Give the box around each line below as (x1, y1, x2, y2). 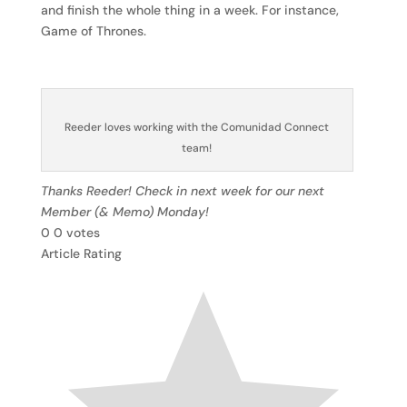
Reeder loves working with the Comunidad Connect (65, 120, 330, 134)
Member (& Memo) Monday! (40, 203, 213, 220)
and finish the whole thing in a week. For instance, (40, 2, 339, 18)
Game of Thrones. (40, 23, 146, 39)
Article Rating (40, 245, 122, 262)
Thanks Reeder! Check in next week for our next (40, 183, 324, 199)
